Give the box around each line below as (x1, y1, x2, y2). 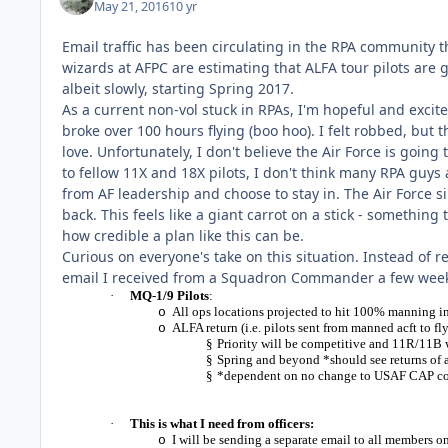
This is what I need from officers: (130, 416, 314, 432)
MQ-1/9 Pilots (130, 288, 209, 304)
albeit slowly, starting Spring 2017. (62, 79, 294, 99)
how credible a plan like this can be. (62, 226, 304, 246)
